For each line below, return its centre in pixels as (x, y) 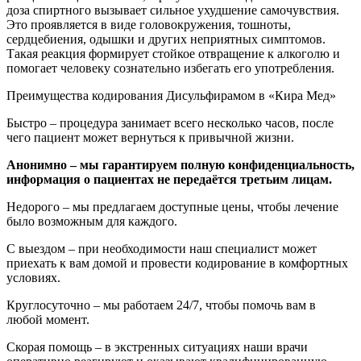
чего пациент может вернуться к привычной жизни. (150, 137)
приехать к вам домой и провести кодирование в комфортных (177, 263)
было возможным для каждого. (92, 221)
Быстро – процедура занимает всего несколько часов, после (170, 122)
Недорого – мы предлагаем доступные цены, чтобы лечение (172, 206)
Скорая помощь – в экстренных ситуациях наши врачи (157, 346)
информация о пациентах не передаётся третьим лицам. (169, 179)
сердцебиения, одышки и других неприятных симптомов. (166, 39)
